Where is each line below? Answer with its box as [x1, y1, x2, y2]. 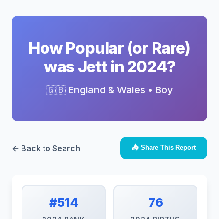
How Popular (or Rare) [28, 39, 191, 58]
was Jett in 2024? [44, 57, 175, 76]
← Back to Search [12, 143, 80, 153]
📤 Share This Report [132, 144, 196, 151]
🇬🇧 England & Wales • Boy [46, 84, 173, 96]
